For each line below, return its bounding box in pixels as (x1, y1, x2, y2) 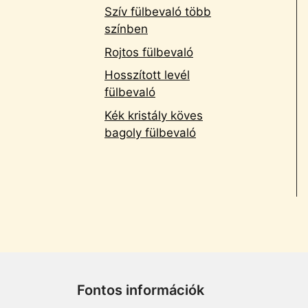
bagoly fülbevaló (104, 125, 196, 140)
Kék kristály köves (104, 108, 203, 122)
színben (104, 22, 148, 36)
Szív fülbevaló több (104, 5, 211, 19)
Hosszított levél (104, 68, 190, 82)
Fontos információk (77, 282, 204, 299)
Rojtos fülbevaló (104, 45, 193, 59)
